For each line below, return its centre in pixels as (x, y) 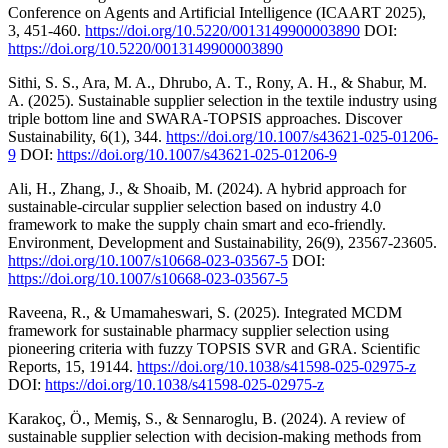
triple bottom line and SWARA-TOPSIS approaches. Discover (205, 118)
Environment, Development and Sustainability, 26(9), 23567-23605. (222, 242)
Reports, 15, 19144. (72, 366)
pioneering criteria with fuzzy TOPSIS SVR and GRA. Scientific (214, 348)
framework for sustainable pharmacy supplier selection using (198, 330)
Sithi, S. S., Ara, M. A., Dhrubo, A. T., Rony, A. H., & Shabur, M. (217, 82)
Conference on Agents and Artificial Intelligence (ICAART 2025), (217, 12)
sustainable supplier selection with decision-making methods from (214, 436)
